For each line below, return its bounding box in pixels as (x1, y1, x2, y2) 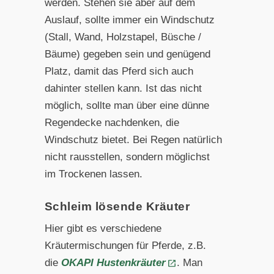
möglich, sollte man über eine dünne (44, 99, 209, 111)
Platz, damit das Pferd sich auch (44, 65, 193, 77)
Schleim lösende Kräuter (44, 199, 190, 213)
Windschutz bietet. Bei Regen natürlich (44, 133, 222, 146)
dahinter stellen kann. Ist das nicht (44, 82, 202, 94)
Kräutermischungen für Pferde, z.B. (44, 239, 206, 251)
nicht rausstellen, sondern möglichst (44, 150, 210, 163)
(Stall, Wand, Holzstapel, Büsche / (44, 31, 201, 43)
